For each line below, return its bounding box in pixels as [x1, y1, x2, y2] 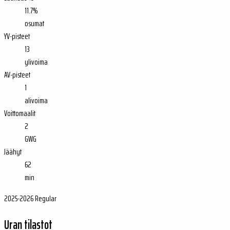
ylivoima [25, 55, 48, 68]
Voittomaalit [4, 106, 35, 120]
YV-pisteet [4, 29, 30, 43]
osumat [25, 16, 44, 30]
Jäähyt [4, 145, 22, 158]
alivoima [25, 93, 48, 107]
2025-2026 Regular [4, 191, 56, 205]
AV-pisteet [4, 68, 30, 81]
